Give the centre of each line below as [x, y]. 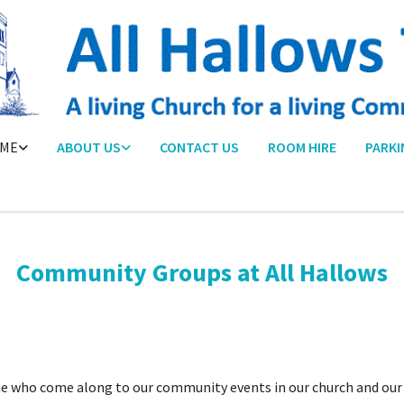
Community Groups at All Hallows [202, 273]
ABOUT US [89, 147]
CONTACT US [199, 147]
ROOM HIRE [302, 147]
